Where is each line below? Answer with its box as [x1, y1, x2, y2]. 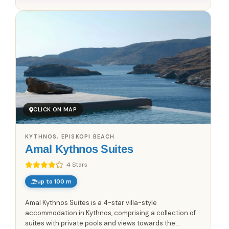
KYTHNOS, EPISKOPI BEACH [25, 133, 115, 141]
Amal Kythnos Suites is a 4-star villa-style [25, 198, 157, 208]
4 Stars [66, 161, 87, 169]
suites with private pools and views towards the [25, 219, 175, 228]
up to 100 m [37, 178, 72, 186]
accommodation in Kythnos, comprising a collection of [25, 209, 196, 218]
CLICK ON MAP [33, 106, 77, 113]
